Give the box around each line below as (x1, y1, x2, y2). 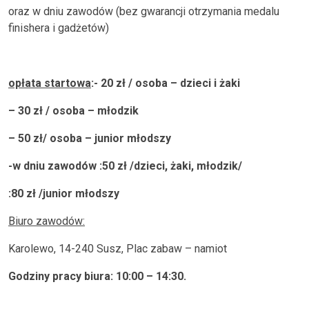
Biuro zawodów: (8, 215, 85, 228)
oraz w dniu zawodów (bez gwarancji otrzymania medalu (8, 5, 279, 18)
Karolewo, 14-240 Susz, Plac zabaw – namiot (8, 242, 227, 255)
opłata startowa (8, 77, 91, 90)
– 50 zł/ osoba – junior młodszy (8, 132, 171, 145)
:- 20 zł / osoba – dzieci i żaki (91, 77, 240, 90)
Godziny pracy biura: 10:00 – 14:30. (8, 270, 186, 283)
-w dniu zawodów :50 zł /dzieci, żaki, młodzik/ (8, 159, 242, 172)
